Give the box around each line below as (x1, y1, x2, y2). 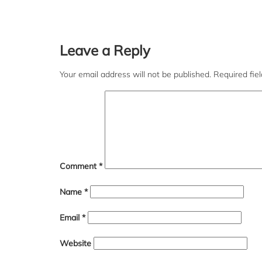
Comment (60, 161, 99, 171)
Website (60, 238, 91, 249)
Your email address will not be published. (60, 69, 211, 80)
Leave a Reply (60, 42, 150, 59)
